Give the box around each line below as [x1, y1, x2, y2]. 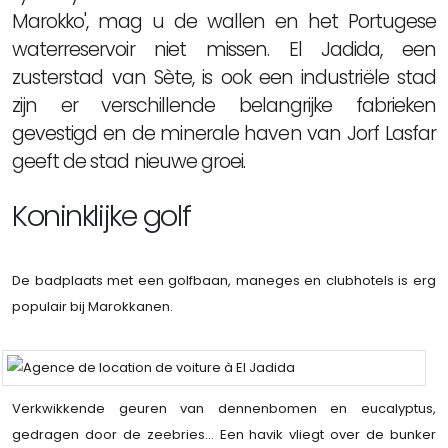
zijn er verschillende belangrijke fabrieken [12, 91, 436, 119]
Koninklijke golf [12, 195, 191, 236]
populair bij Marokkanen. [12, 296, 173, 316]
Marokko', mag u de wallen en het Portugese [12, 7, 436, 35]
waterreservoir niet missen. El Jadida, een [12, 35, 436, 63]
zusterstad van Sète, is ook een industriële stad [12, 63, 436, 91]
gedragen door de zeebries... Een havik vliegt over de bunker [12, 424, 436, 444]
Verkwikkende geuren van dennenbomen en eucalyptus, [12, 398, 436, 418]
